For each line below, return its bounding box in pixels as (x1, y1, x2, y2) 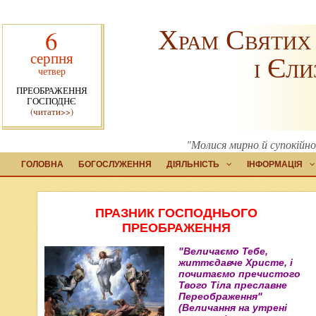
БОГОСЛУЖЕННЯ (78, 159, 152, 169)
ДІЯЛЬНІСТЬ (166, 159, 219, 169)
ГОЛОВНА (21, 159, 63, 169)
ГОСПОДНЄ (27, 95, 77, 107)
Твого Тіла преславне (178, 279, 287, 291)
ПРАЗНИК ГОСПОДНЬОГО (95, 206, 258, 220)
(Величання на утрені (178, 302, 287, 313)
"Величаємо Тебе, (178, 245, 268, 257)
